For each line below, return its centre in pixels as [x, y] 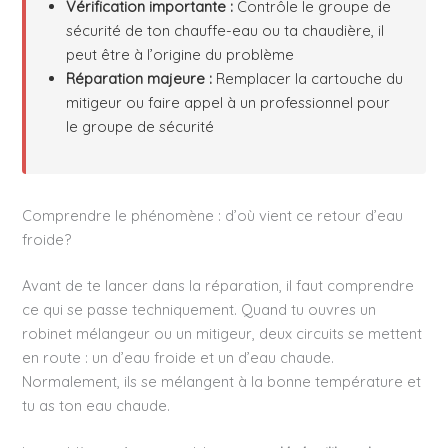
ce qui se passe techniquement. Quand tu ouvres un [199, 309]
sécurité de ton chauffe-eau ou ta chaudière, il [225, 31]
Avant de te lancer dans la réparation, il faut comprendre [218, 285]
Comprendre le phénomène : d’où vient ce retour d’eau [213, 216]
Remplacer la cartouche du [308, 79]
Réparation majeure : [139, 79]
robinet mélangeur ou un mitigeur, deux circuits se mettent [222, 333]
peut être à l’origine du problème [180, 55]
